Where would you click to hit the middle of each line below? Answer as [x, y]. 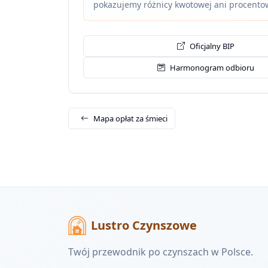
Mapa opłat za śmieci [130, 118]
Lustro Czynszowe [144, 225]
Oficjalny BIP [212, 46]
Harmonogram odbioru [212, 67]
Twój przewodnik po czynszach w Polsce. [161, 252]
